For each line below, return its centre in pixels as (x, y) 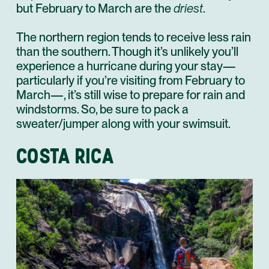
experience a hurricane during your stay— (126, 66)
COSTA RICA (65, 156)
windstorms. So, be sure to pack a (102, 109)
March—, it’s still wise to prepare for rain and (131, 95)
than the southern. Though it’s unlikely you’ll (127, 51)
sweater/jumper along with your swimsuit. (123, 123)
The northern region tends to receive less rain (134, 37)
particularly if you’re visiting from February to (131, 80)
